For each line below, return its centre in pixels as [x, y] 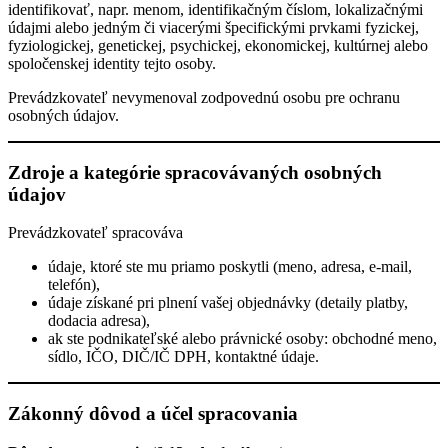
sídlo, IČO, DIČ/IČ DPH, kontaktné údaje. [183, 357]
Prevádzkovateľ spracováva [95, 233]
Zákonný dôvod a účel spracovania [153, 414]
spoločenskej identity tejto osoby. [112, 63]
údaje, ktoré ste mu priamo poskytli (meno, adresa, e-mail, [230, 267]
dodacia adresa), [99, 321]
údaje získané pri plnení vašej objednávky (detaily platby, [228, 303]
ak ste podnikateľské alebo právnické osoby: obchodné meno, [242, 339]
